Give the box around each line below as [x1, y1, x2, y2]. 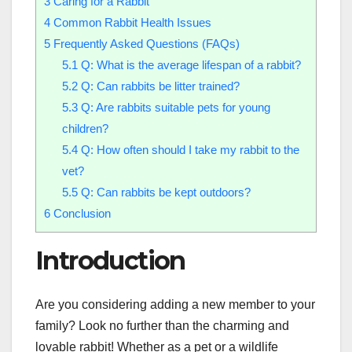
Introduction [35, 244, 185, 276]
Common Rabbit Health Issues [50, 15, 211, 29]
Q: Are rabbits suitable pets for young [77, 100, 270, 114]
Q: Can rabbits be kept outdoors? [77, 185, 251, 199]
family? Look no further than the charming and [35, 319, 289, 333]
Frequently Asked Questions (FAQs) [50, 36, 240, 50]
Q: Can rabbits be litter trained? [77, 79, 240, 93]
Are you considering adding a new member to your [35, 298, 315, 312]
